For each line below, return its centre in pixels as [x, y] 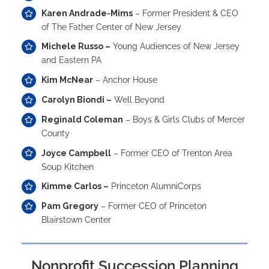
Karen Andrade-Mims [87, 13]
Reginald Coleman [83, 119]
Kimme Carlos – [75, 186]
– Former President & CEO [186, 13]
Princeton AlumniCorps [155, 186]
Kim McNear [68, 80]
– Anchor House [125, 80]
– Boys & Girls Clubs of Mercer [184, 119]
